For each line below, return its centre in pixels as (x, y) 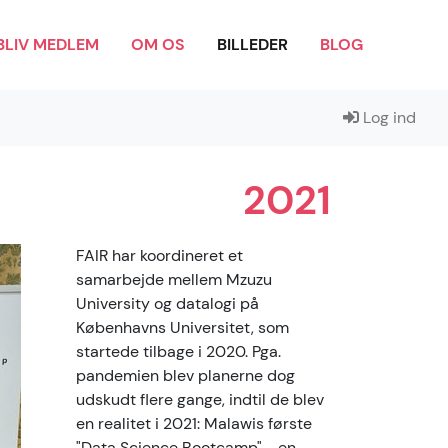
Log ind (387, 117)
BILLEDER (252, 44)
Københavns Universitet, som (182, 327)
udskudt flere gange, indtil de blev (200, 399)
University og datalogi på (167, 303)
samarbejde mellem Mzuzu (174, 279)
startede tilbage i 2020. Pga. (178, 351)
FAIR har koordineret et (159, 255)
